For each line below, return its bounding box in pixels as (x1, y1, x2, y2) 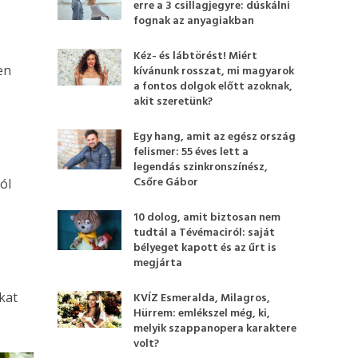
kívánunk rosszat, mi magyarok (133, 62, 295, 81)
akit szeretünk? (133, 93, 213, 111)
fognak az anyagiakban (133, 12, 255, 30)
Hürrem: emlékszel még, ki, (133, 304, 271, 323)
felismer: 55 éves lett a (133, 143, 249, 161)
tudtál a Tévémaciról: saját (133, 224, 276, 242)
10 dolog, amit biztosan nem (133, 209, 281, 227)
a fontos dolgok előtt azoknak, (133, 78, 293, 96)
